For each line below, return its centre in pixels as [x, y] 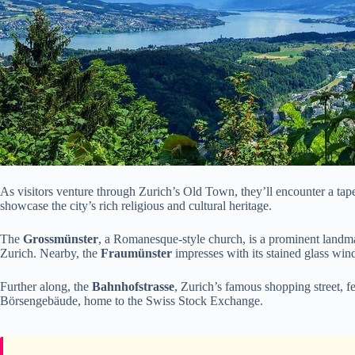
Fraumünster [136, 254]
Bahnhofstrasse [133, 287]
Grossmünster [61, 239]
